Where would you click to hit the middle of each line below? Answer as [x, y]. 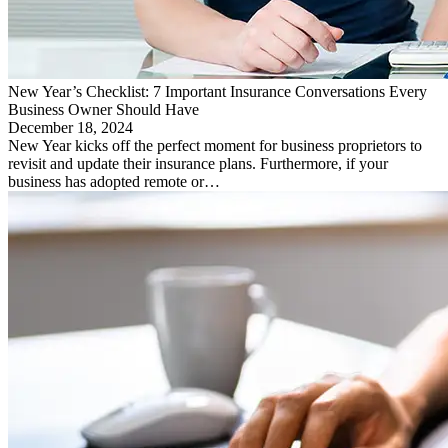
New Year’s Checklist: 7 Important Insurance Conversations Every [217, 91]
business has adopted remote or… [114, 181]
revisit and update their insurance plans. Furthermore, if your [198, 163]
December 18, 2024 [70, 127]
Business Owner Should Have [103, 109]
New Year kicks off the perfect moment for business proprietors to [215, 145]
